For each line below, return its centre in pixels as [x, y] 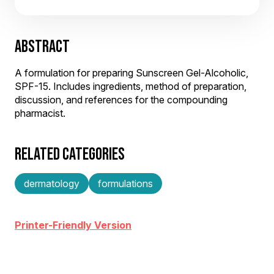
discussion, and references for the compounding [121, 100]
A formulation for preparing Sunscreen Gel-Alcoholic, [131, 73]
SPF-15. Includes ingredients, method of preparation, [131, 86]
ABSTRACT [42, 46]
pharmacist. [40, 113]
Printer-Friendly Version [73, 225]
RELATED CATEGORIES [70, 154]
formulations [125, 183]
